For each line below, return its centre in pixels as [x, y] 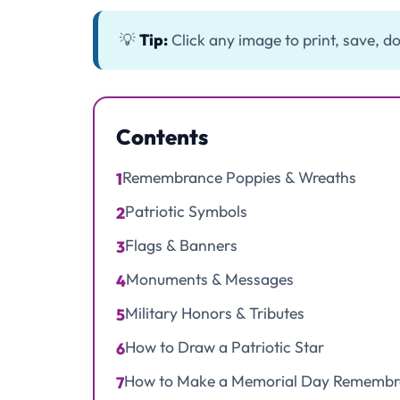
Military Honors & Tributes [215, 313]
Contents [162, 137]
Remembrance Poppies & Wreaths [239, 178]
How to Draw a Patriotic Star [225, 347]
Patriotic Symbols [186, 212]
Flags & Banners [181, 246]
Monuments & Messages [210, 279]
